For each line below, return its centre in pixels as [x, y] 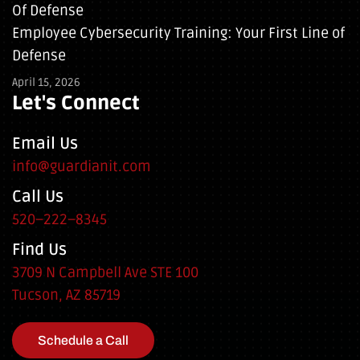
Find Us [39, 250]
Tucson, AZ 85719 [66, 295]
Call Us [38, 197]
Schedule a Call [83, 341]
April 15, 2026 [46, 83]
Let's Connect [76, 104]
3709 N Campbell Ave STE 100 [105, 273]
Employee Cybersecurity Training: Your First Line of [178, 33]
